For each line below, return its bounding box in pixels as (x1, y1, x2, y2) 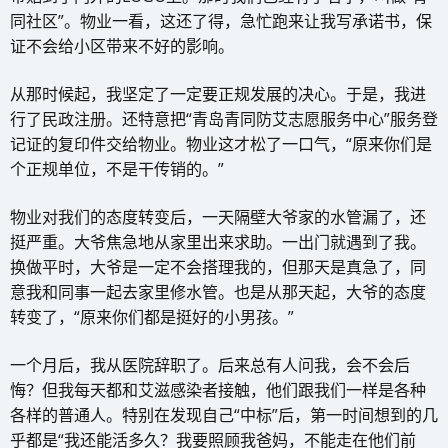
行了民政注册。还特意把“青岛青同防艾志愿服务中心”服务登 (10, 107, 438, 130)
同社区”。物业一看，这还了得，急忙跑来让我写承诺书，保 (10, 9, 432, 32)
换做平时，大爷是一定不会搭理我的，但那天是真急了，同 (10, 255, 426, 278)
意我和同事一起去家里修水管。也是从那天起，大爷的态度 (10, 280, 426, 303)
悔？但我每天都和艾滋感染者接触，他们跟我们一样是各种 (10, 378, 426, 401)
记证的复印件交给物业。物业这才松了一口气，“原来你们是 (10, 132, 432, 155)
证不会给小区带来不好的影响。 (10, 34, 234, 57)
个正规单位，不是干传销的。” (10, 157, 224, 180)
